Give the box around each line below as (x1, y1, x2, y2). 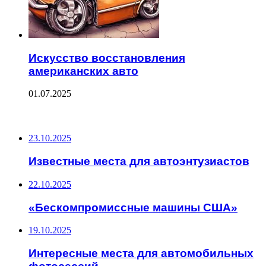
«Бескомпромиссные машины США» (28, 201, 237, 214)
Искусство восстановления (28, 51, 185, 64)
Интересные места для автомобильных (28, 247, 254, 260)
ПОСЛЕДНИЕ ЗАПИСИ (5, 109, 107, 123)
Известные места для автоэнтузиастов (28, 155, 249, 168)
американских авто (28, 64, 138, 77)
